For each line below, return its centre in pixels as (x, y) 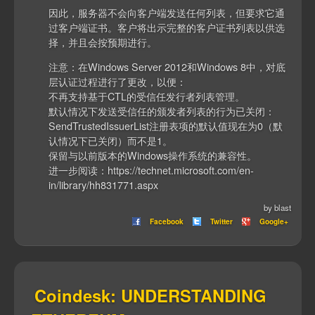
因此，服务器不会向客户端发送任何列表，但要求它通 (167, 12)
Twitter (221, 221)
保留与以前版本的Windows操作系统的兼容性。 (153, 155)
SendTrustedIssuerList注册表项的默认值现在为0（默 (166, 125)
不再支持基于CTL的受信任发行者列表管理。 (147, 96)
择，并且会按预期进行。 (103, 41)
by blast (278, 208)
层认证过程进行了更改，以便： (118, 81)
